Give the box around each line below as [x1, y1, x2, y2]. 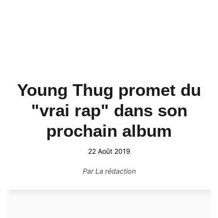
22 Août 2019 [88, 147, 130, 155]
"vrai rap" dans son [31, 101, 187, 120]
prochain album [46, 121, 172, 140]
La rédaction [95, 167, 136, 175]
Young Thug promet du [17, 80, 201, 99]
